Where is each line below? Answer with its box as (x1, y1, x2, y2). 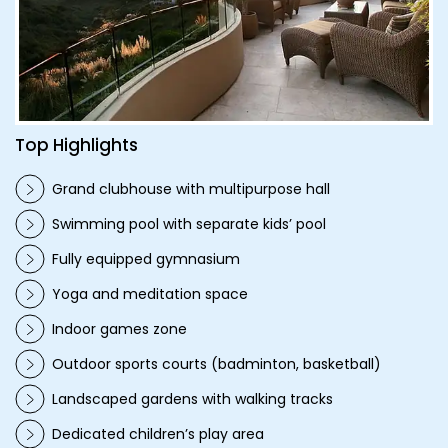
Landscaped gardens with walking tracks (52, 388, 333, 409)
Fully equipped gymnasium (52, 248, 240, 269)
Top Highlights (15, 132, 138, 157)
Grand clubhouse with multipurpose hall (52, 178, 330, 199)
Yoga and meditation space (52, 283, 248, 304)
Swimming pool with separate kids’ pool (52, 213, 326, 234)
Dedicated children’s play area (52, 423, 264, 444)
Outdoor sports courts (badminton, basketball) (52, 353, 381, 374)
